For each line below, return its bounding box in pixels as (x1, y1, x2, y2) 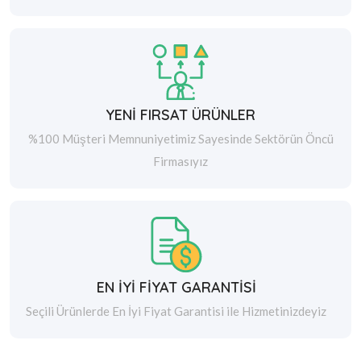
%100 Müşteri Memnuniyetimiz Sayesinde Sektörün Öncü (27, 131, 334, 147)
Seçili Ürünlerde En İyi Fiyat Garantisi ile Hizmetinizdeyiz (26, 304, 326, 319)
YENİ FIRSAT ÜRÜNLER (106, 106, 255, 125)
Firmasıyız (153, 154, 208, 169)
